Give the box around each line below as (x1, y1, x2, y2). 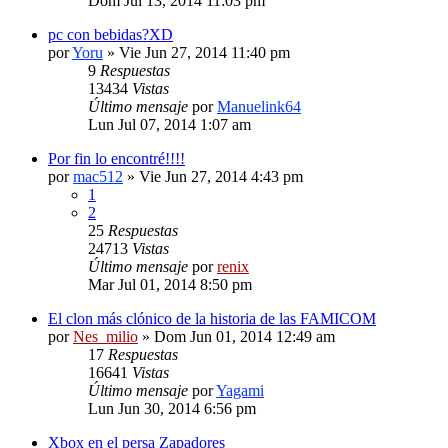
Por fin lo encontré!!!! (48, 149, 185, 167)
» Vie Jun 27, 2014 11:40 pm (103, 43, 290, 61)
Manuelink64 (217, 97, 301, 115)
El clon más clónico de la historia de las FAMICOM (48, 309, 376, 327)
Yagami (216, 381, 264, 399)
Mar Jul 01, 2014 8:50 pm (88, 275, 252, 293)
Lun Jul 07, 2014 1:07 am (88, 115, 251, 133)
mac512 (73, 167, 123, 185)
